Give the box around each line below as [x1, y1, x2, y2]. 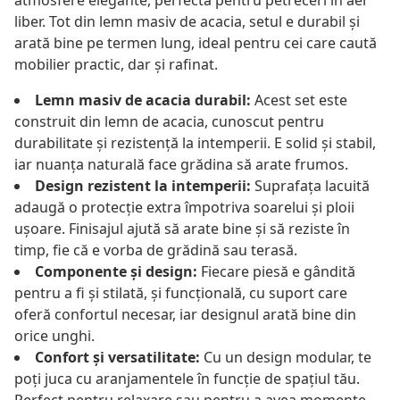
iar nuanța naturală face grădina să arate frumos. [14, 154, 348, 175]
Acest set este [251, 90, 347, 111]
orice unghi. [14, 326, 95, 346]
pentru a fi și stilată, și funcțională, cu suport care [14, 283, 347, 304]
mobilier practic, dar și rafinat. [14, 54, 218, 75]
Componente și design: [35, 262, 197, 282]
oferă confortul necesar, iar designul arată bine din [14, 304, 356, 325]
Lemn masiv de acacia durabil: [35, 90, 251, 111]
